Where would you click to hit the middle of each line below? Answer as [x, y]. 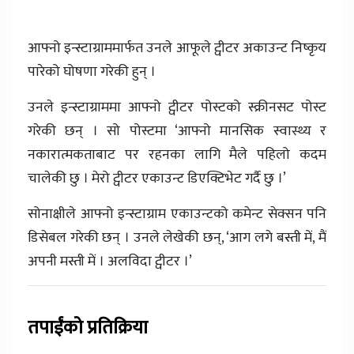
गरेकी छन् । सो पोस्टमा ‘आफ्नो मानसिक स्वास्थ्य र [177, 132]
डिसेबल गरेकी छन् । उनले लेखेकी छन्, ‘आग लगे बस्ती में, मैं [177, 238]
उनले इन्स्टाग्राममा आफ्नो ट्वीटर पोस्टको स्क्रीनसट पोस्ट [177, 108]
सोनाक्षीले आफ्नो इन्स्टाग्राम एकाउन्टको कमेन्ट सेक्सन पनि [177, 215]
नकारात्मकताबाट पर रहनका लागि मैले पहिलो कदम [177, 155]
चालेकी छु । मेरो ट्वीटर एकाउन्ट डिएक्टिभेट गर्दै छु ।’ [157, 179]
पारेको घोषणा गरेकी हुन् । [92, 72]
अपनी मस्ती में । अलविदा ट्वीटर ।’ [110, 262]
